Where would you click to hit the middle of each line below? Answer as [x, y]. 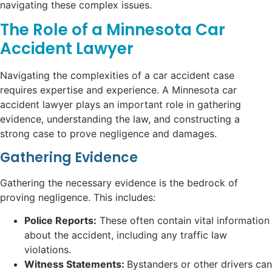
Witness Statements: [76, 264]
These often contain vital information [183, 220]
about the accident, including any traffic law [126, 235]
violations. [48, 250]
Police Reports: [60, 220]
